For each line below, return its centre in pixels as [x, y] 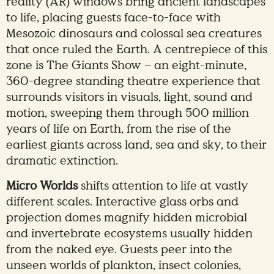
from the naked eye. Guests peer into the [119, 250]
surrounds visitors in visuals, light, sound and [129, 98]
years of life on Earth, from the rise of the [119, 129]
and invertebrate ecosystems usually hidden [129, 234]
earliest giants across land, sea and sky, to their [136, 145]
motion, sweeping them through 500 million [128, 113]
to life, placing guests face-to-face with [113, 18]
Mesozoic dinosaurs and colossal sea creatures [134, 34]
